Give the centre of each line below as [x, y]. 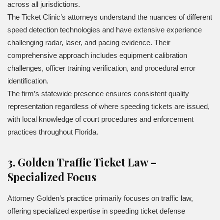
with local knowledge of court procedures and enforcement [100, 119]
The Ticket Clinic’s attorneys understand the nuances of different [110, 17]
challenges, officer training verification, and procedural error [101, 68]
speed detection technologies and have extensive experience [105, 29]
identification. [28, 81]
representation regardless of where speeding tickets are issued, [109, 106]
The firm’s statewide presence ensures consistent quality [98, 93]
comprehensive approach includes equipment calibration [97, 55]
